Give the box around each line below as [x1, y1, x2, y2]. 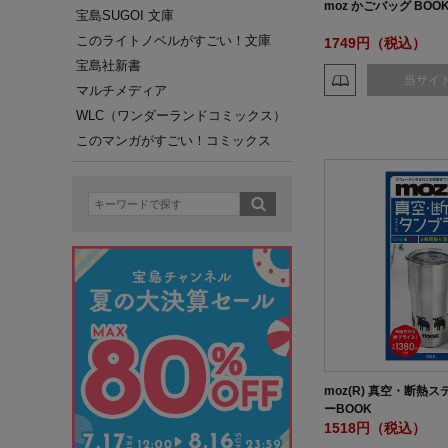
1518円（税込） [324, 420, 426, 436]
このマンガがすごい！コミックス [76, 133, 271, 148]
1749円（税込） [324, 35, 426, 51]
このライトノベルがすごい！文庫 [76, 33, 271, 48]
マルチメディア [76, 83, 167, 98]
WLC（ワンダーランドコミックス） [76, 108, 286, 123]
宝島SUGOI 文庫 [76, 8, 174, 23]
